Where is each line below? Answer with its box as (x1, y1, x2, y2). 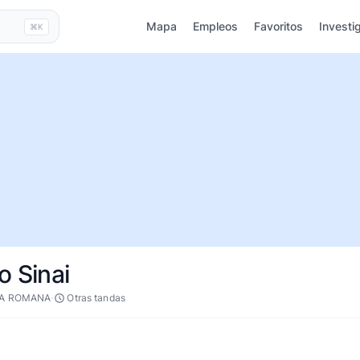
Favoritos (254, 19, 303, 33)
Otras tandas (67, 292, 125, 304)
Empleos (193, 19, 238, 33)
